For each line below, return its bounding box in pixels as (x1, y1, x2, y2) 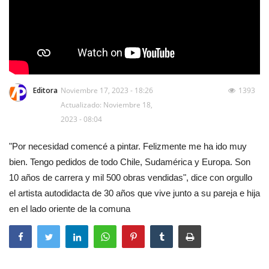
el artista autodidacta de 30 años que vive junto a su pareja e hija (9, 187, 260, 198)
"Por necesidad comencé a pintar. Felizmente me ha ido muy (9, 141, 247, 151)
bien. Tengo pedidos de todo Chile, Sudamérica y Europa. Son (9, 156, 250, 167)
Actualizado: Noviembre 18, (61, 99, 153, 110)
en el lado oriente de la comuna (9, 203, 130, 214)
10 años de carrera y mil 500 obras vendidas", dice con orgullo (9, 172, 252, 183)
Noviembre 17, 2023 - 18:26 (61, 85, 153, 95)
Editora (33, 85, 58, 95)
